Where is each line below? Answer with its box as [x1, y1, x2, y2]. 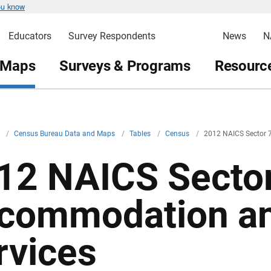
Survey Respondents [68, 30, 155, 42]
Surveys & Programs [59, 57, 191, 74]
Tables [129, 129, 152, 138]
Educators [8, 30, 51, 42]
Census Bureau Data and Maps [14, 129, 117, 138]
